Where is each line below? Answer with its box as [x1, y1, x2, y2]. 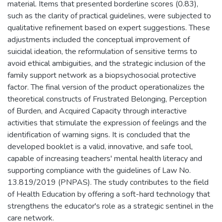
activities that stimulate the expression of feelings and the [7, 117, 207, 129]
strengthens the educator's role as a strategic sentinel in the [7, 201, 214, 212]
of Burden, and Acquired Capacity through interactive [7, 106, 187, 117]
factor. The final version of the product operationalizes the [7, 82, 205, 93]
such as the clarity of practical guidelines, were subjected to [7, 10, 211, 22]
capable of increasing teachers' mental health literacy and [7, 153, 202, 165]
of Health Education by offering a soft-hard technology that [7, 189, 210, 200]
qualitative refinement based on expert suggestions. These [7, 22, 210, 34]
